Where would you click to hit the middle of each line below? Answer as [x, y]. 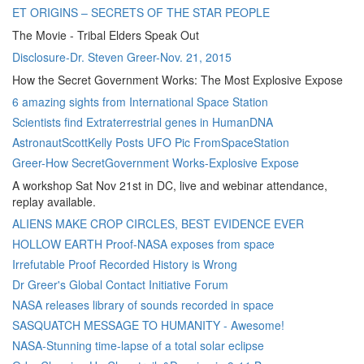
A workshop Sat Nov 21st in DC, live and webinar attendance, [170, 185]
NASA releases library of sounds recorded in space [143, 305]
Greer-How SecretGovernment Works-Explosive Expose [156, 162]
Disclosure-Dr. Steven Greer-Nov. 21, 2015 [122, 57]
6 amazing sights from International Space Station [140, 102]
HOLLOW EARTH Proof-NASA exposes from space [143, 244]
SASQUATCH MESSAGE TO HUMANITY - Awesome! [148, 325]
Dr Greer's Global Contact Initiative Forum [120, 284]
